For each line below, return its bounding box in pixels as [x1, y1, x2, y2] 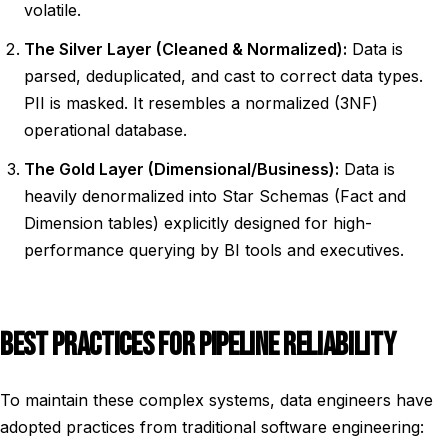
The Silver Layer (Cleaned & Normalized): [24, 39, 347, 59]
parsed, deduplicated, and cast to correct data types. [24, 66, 423, 86]
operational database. [24, 120, 187, 140]
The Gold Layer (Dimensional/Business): [24, 159, 339, 179]
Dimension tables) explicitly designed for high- [24, 213, 372, 233]
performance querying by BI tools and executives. [24, 240, 404, 260]
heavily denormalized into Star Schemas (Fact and [24, 186, 406, 206]
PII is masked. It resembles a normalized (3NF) [24, 93, 378, 113]
